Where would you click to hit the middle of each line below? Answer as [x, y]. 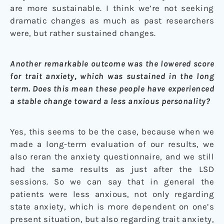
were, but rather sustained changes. [83, 33]
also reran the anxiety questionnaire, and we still [112, 157]
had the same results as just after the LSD [112, 169]
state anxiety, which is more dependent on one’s [112, 207]
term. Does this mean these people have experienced [112, 89]
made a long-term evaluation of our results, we [112, 144]
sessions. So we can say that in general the [112, 182]
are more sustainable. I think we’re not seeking [112, 8]
